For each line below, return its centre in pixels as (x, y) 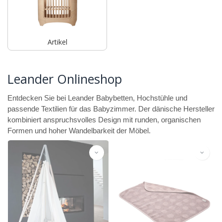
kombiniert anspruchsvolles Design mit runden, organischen (104, 120)
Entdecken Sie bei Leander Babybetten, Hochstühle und (97, 98)
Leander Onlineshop (65, 79)
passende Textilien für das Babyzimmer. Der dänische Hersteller (111, 109)
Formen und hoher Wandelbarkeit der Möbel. (79, 131)
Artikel (57, 42)
